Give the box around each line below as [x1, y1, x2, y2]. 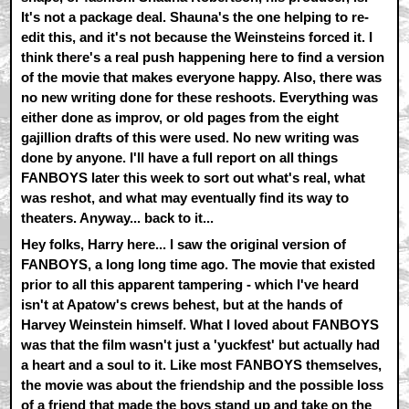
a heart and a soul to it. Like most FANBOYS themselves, [21, 357, 383, 372]
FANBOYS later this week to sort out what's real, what [21, 169, 366, 185]
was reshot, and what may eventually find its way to [21, 189, 350, 205]
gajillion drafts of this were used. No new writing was [21, 129, 360, 145]
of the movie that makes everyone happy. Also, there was [21, 68, 383, 85]
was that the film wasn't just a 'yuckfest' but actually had [21, 337, 381, 352]
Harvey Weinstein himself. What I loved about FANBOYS [21, 317, 380, 332]
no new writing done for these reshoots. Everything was [21, 89, 379, 105]
